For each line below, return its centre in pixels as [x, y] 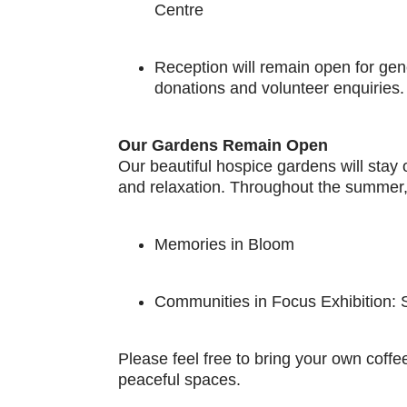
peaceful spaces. [179, 380]
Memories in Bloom [224, 245]
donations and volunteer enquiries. [279, 89]
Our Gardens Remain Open [223, 146]
